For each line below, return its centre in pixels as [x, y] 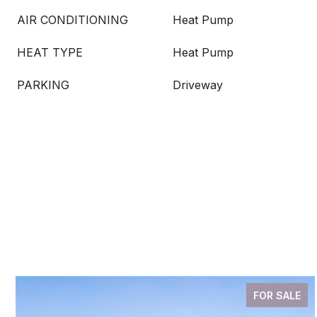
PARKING [43, 85]
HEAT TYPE [50, 52]
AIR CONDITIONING [73, 20]
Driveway [198, 85]
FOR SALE [277, 295]
